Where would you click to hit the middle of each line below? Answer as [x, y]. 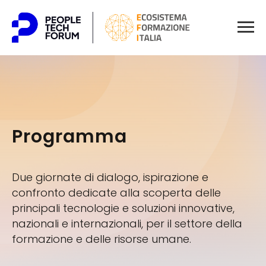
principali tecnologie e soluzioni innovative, [123, 208]
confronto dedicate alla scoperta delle [116, 192]
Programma [69, 136]
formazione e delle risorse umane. [102, 239]
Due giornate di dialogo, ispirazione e [110, 177]
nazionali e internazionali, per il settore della [127, 223]
